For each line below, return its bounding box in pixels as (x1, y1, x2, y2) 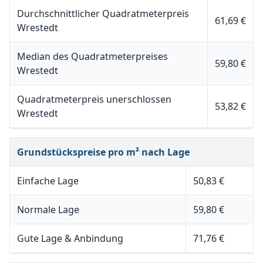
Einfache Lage (17, 174, 79, 187)
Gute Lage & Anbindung (17, 232, 123, 245)
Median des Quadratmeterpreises (17, 50, 168, 63)
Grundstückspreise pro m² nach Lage (17, 146, 190, 159)
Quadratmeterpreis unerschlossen (17, 93, 171, 106)
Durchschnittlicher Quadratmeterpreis (17, 7, 189, 20)
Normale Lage (17, 203, 79, 216)
